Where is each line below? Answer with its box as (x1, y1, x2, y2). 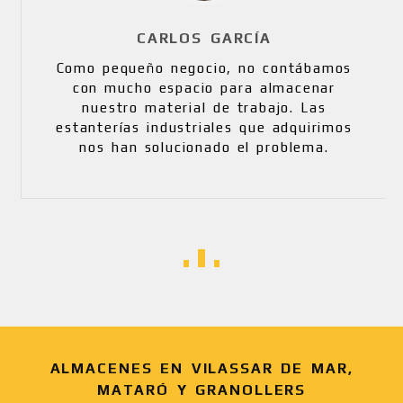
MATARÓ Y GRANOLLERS (96, 381, 307, 399)
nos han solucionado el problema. (76, 139, 327, 155)
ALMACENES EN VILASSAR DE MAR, (49, 359, 354, 377)
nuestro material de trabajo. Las (79, 99, 324, 115)
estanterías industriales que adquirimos (53, 119, 350, 135)
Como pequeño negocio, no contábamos (53, 59, 350, 76)
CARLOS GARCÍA (133, 29, 270, 47)
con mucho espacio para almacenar (69, 79, 334, 95)
